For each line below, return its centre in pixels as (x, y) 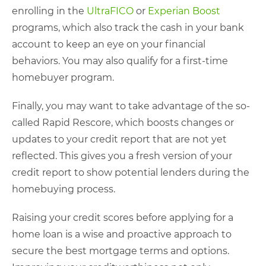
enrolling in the (49, 11)
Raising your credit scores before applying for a (123, 218)
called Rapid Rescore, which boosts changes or (123, 123)
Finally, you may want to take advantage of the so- (131, 106)
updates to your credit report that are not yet (119, 139)
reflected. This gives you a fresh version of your (122, 156)
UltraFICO (110, 11)
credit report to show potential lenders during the (131, 172)
